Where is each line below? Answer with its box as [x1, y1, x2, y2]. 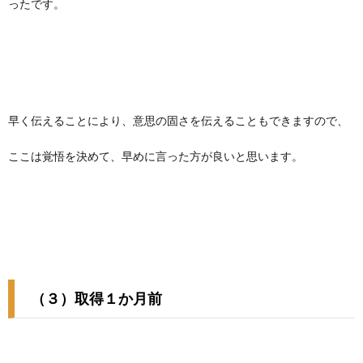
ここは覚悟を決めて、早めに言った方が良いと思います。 [8, 149, 303, 163]
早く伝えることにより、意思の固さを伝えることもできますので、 [8, 113, 348, 127]
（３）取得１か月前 [31, 289, 162, 307]
